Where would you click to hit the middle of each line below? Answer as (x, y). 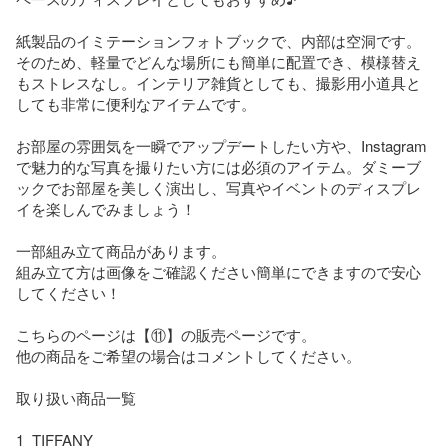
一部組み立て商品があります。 (121, 250)
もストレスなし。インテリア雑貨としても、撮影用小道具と (218, 82)
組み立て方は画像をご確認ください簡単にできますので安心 (218, 271)
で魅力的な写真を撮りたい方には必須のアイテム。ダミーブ (218, 166)
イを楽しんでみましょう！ (106, 208)
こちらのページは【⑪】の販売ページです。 (166, 334)
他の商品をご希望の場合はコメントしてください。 (188, 355)
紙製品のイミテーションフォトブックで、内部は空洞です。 (218, 40)
